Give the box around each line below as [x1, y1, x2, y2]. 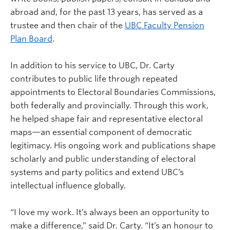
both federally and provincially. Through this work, [10, 100, 208, 110]
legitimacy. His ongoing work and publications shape [10, 140, 216, 150]
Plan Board [10, 33, 52, 44]
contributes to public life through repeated [10, 73, 178, 84]
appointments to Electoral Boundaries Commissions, [10, 87, 216, 97]
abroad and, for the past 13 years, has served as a [10, 7, 203, 17]
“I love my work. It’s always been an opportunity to [10, 207, 209, 217]
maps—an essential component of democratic [10, 127, 192, 137]
